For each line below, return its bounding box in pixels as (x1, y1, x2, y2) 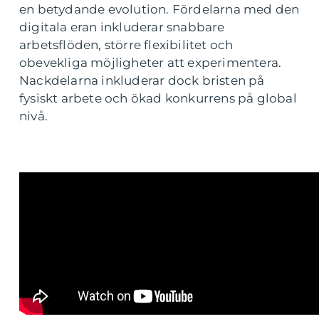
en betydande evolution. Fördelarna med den (19, 2, 300, 16)
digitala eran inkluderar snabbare (19, 20, 225, 34)
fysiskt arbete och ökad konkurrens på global (19, 91, 297, 105)
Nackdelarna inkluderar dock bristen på (19, 73, 265, 88)
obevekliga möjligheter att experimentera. (19, 56, 282, 70)
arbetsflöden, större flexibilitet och (19, 38, 234, 52)
